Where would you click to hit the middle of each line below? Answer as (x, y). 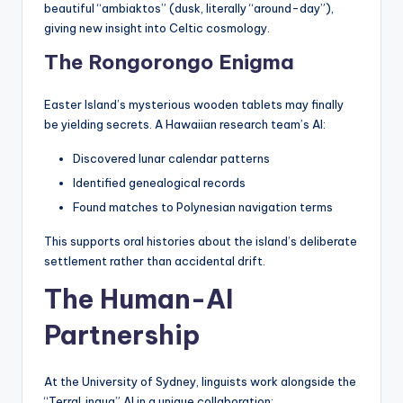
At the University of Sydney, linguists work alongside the (200, 382)
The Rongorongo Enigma (169, 62)
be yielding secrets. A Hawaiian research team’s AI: (185, 124)
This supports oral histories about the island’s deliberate (201, 242)
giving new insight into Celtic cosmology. (157, 27)
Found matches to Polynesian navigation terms (203, 207)
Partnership (122, 336)
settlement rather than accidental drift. (155, 261)
